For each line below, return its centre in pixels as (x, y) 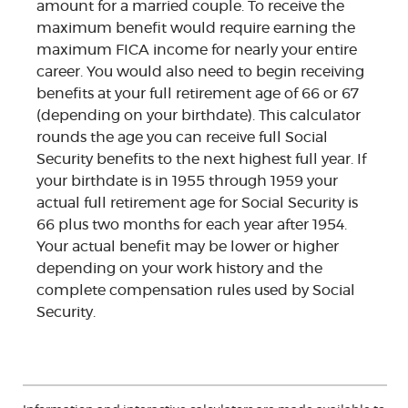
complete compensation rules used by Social (196, 291)
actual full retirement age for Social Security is (197, 204)
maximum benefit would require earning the (196, 29)
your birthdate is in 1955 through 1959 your (187, 182)
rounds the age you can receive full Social (182, 138)
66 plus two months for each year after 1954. (192, 225)
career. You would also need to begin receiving (200, 72)
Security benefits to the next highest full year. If (201, 160)
